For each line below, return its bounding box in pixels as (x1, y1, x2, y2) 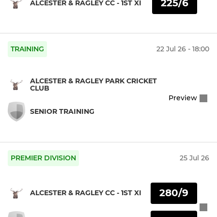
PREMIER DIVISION (11, 154, 76, 163)
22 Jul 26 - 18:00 (156, 45, 209, 54)
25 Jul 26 (180, 154, 209, 163)
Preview (169, 93, 197, 103)
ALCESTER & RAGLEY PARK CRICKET (30, 76, 157, 85)
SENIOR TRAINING (30, 107, 94, 116)
